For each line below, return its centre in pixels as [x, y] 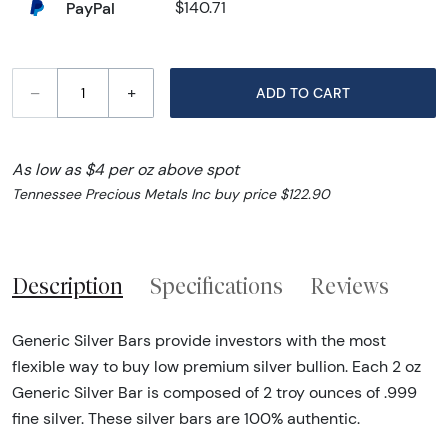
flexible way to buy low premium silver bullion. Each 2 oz [216, 366]
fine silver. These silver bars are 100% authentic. [186, 418]
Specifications [216, 286]
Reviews [349, 286]
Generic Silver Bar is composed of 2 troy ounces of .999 [214, 392]
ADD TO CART [331, 92]
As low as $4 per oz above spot [125, 170]
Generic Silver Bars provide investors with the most [199, 340]
